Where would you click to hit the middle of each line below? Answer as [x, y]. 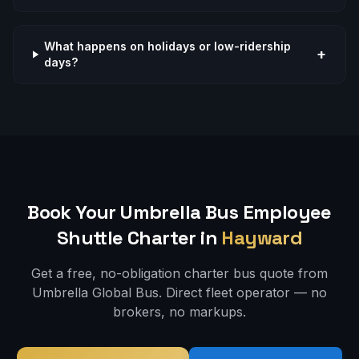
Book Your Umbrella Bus [135, 212]
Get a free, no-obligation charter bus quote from [179, 273]
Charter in [170, 238]
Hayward [262, 238]
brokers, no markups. [179, 312]
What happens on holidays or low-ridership [168, 46]
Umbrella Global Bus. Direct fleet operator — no [179, 292]
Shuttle [90, 238]
